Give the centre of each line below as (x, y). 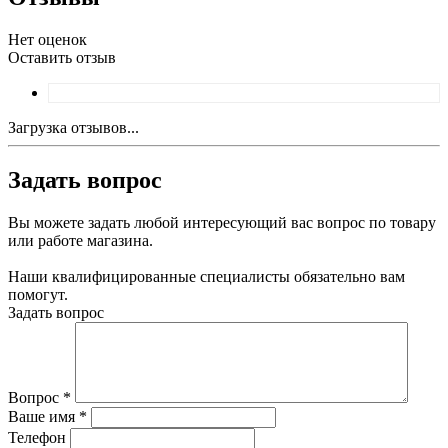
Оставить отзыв (62, 57)
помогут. (38, 294)
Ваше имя (43, 416)
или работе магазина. (80, 240)
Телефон (37, 437)
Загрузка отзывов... (73, 127)
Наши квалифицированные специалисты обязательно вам (206, 276)
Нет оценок (47, 39)
